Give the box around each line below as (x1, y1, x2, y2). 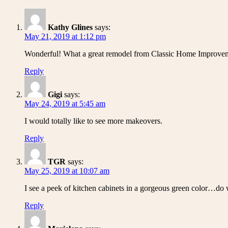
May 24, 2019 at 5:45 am (24, 99, 105, 108)
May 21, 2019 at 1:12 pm (24, 32, 106, 41)
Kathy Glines (48, 23, 93, 32)
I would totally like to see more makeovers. (24, 117, 162, 126)
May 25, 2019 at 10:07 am (24, 166, 109, 176)
